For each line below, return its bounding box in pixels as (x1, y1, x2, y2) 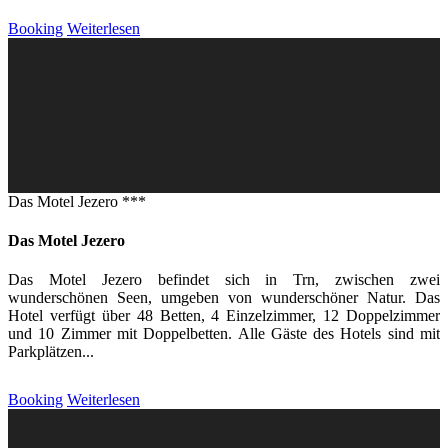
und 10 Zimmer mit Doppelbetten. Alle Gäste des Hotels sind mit (8, 325, 440, 343)
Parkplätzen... (8, 343, 94, 361)
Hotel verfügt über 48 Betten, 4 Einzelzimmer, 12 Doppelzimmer (8, 307, 440, 325)
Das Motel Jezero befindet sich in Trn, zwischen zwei (8, 271, 440, 289)
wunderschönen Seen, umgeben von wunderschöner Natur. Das (8, 289, 440, 307)
